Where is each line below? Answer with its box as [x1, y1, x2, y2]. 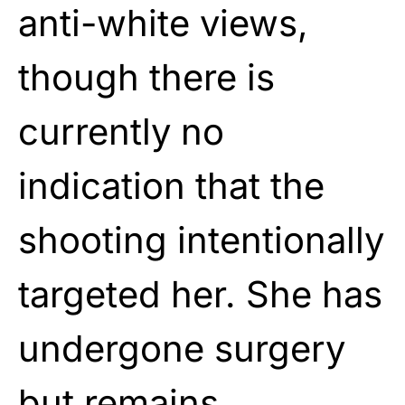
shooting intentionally [18, 217, 384, 262]
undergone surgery [18, 325, 345, 371]
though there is [18, 54, 275, 99]
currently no [18, 108, 224, 154]
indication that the [18, 163, 325, 208]
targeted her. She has [18, 271, 382, 316]
